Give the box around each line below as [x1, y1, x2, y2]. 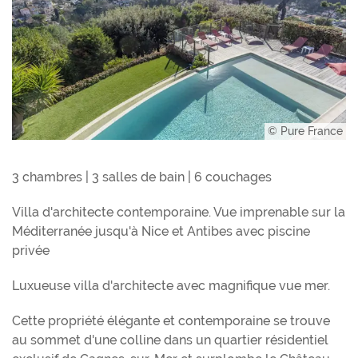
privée [12, 243, 50, 259]
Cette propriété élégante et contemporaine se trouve [12, 313, 330, 329]
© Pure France [265, 125, 346, 138]
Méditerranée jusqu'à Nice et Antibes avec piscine [12, 224, 310, 240]
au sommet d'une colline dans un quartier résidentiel [12, 332, 328, 348]
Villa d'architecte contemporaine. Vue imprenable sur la [12, 205, 345, 221]
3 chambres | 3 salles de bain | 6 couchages [12, 169, 272, 185]
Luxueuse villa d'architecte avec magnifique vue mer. [12, 278, 330, 294]
